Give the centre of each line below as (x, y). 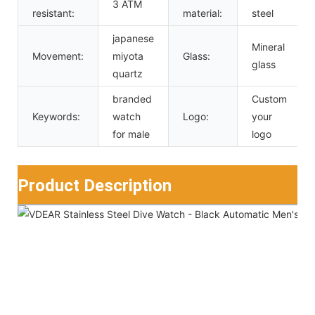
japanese (133, 38)
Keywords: (56, 116)
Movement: (58, 56)
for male (131, 134)
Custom (269, 98)
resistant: (53, 13)
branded (132, 98)
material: (202, 13)
